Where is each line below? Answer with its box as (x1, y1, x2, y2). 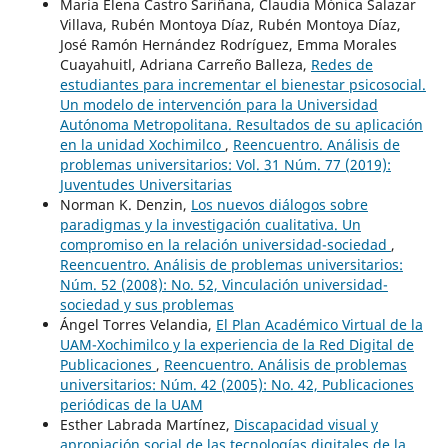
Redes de (310, 55, 373, 75)
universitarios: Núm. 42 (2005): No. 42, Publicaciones (59, 375, 414, 395)
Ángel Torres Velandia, (59, 315, 216, 335)
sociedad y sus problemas (59, 295, 234, 315)
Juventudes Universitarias (59, 175, 232, 195)
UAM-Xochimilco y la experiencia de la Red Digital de (59, 335, 414, 355)
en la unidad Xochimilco (59, 135, 225, 155)
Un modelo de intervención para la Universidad (59, 95, 378, 115)
